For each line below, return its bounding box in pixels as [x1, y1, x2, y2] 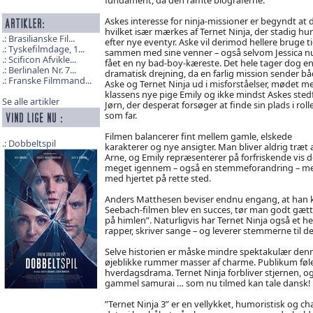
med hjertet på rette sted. [104, 171, 211, 184]
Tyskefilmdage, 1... [8, 43, 85, 56]
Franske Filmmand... [8, 74, 92, 87]
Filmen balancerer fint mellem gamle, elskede [104, 129, 292, 143]
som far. [104, 108, 137, 122]
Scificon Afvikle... [8, 53, 76, 66]
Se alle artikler [1, 95, 59, 108]
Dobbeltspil [8, 137, 56, 150]
